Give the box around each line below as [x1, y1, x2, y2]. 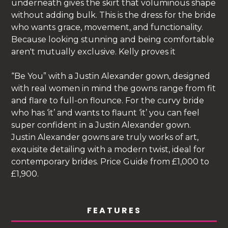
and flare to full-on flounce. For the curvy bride [11, 95, 205, 105]
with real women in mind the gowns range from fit [11, 83, 216, 93]
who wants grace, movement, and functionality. [11, 22, 204, 32]
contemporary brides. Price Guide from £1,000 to [11, 156, 210, 166]
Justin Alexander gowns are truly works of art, [11, 132, 199, 142]
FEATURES [87, 204, 141, 216]
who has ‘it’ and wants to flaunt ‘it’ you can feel [11, 107, 200, 118]
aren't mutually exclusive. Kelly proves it [11, 46, 176, 56]
